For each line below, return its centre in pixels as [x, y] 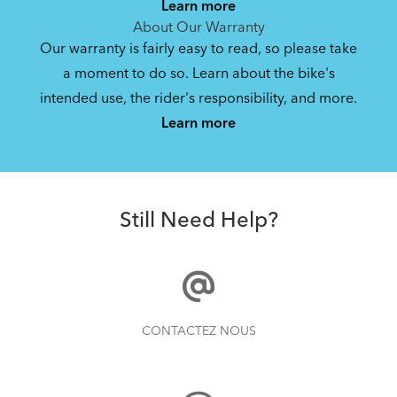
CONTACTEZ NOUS [198, 331]
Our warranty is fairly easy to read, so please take [198, 49]
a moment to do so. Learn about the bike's [198, 74]
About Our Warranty [198, 28]
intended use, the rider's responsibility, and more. [198, 99]
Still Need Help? [198, 221]
